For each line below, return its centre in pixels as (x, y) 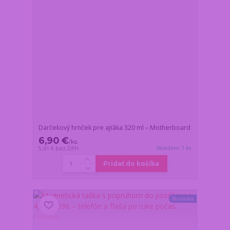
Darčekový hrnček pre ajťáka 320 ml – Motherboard (115, 128)
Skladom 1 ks (174, 148)
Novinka (183, 198)
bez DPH (67, 149)
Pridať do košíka (131, 164)
